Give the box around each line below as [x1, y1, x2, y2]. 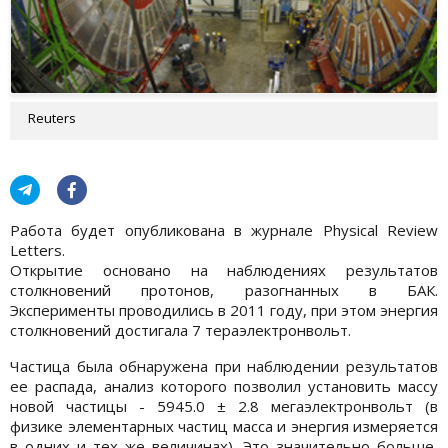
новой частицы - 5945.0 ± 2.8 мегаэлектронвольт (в [10, 395, 438, 416]
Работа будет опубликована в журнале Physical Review [10, 219, 438, 240]
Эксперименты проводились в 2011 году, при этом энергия [10, 299, 438, 320]
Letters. [10, 239, 69, 260]
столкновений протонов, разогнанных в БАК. [10, 279, 438, 300]
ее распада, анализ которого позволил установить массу [10, 375, 438, 396]
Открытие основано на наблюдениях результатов [10, 259, 438, 280]
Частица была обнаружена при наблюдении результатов [10, 355, 438, 376]
